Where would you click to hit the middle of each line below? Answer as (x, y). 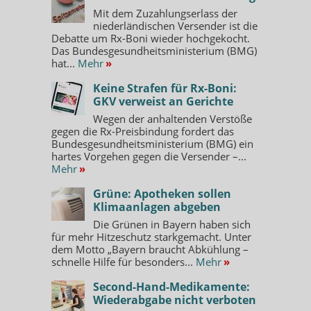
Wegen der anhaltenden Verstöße (173, 118)
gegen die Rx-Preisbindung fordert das (143, 131)
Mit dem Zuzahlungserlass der (165, 13)
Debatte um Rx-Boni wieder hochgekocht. (151, 38)
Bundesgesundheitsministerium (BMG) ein (152, 143)
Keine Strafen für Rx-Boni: (165, 88)
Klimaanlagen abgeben (157, 207)
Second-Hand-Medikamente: (171, 286)
